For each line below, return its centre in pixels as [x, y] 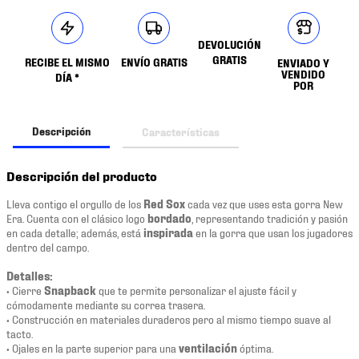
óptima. [255, 347]
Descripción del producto [82, 175]
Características [181, 131]
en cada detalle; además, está [75, 232]
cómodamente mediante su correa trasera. [106, 304]
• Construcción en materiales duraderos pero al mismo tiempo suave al [169, 318]
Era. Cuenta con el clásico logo [76, 217]
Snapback [69, 289]
